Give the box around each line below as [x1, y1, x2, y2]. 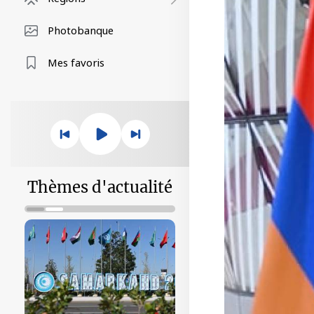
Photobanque [48, 23, 114, 37]
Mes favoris [48, 55, 104, 69]
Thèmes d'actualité [27, 177, 172, 197]
